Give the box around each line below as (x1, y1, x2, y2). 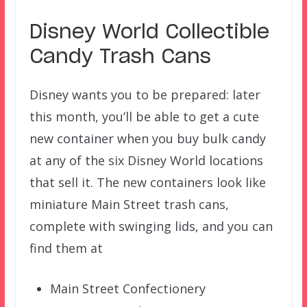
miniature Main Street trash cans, (29, 196, 229, 213)
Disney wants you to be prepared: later (29, 86, 260, 103)
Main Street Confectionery (49, 280, 206, 297)
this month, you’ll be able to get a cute (29, 108, 259, 125)
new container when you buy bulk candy (29, 130, 266, 147)
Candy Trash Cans (29, 48, 211, 68)
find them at (29, 240, 103, 257)
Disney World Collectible (29, 23, 269, 43)
